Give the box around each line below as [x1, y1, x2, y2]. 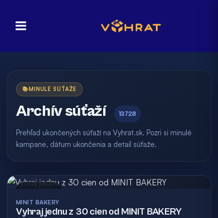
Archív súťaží [16, 102, 106, 120]
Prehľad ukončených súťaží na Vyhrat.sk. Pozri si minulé [16, 128, 192, 137]
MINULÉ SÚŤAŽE [28, 86, 77, 92]
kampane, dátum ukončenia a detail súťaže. [16, 140, 157, 149]
